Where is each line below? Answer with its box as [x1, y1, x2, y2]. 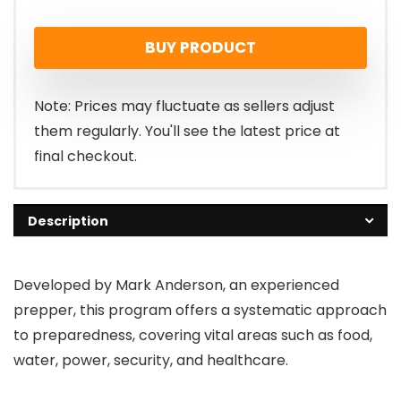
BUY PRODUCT [145, 37, 256, 58]
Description [28, 212, 108, 230]
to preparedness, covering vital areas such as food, [13, 325, 372, 346]
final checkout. [34, 146, 137, 166]
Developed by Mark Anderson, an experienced [13, 275, 339, 295]
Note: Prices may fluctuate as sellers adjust [34, 96, 335, 116]
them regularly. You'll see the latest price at [34, 121, 340, 141]
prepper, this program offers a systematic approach [13, 300, 387, 320]
